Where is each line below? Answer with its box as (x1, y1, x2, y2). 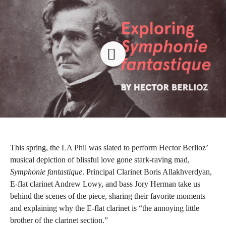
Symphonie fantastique (10, 167, 82, 176)
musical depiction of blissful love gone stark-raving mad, (10, 155, 190, 164)
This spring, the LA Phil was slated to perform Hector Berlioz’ (10, 143, 208, 152)
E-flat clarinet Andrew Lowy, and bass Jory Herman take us (10, 180, 200, 188)
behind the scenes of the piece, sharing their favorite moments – (10, 192, 211, 200)
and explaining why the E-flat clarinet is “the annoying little (10, 204, 199, 212)
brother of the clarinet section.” (10, 216, 108, 224)
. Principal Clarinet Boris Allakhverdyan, (82, 167, 212, 176)
